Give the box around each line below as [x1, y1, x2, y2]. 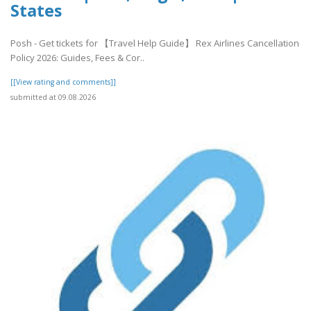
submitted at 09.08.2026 [10, 92, 96, 102]
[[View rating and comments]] [10, 76, 116, 87]
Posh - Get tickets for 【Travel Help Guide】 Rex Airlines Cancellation [10, 36, 299, 49]
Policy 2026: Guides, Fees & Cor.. [10, 51, 144, 64]
